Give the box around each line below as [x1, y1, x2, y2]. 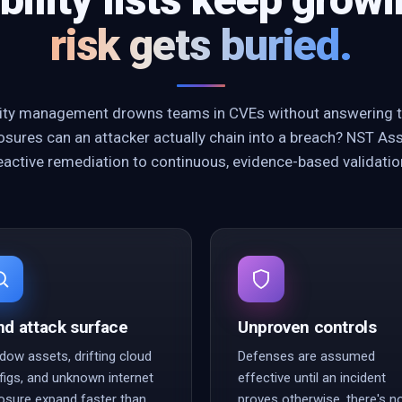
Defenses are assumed [238, 348, 375, 364]
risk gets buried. [50, 20, 352, 71]
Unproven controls [238, 317, 377, 337]
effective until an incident [238, 370, 386, 386]
